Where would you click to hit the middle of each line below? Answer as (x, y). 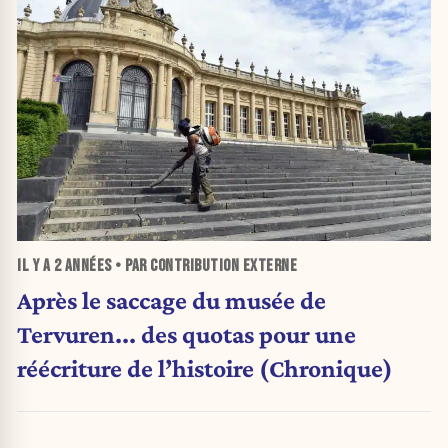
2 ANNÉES (82, 266)
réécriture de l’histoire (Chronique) (205, 368)
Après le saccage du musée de (171, 300)
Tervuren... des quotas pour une (186, 334)
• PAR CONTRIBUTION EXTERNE (204, 266)
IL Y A (35, 266)
